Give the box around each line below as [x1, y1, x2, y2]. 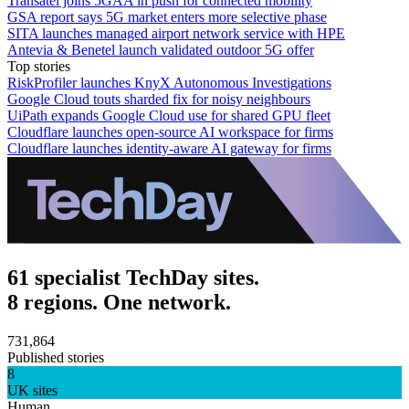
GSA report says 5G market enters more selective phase [7, 8, 327, 25]
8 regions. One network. [7, 289, 231, 314]
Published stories [7, 349, 104, 365]
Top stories [7, 58, 70, 74]
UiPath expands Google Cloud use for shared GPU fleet [7, 107, 330, 123]
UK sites [7, 382, 58, 398]
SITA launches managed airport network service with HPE [7, 25, 345, 41]
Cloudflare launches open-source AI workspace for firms [7, 123, 333, 140]
